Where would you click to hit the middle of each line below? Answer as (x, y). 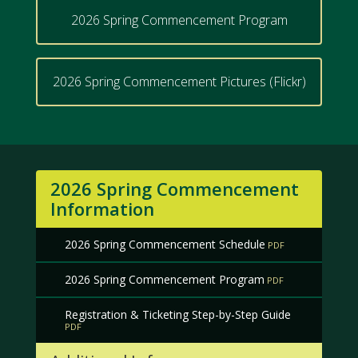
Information (102, 209)
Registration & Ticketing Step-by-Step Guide (177, 315)
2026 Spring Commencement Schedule (165, 245)
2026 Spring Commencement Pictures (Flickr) (179, 82)
